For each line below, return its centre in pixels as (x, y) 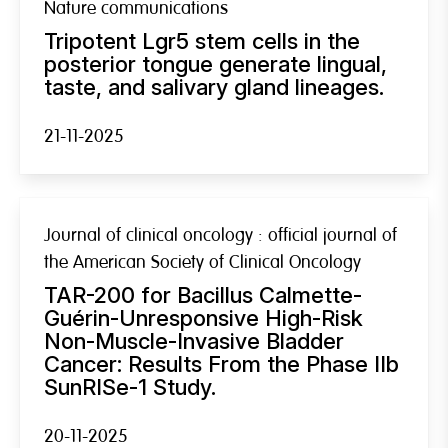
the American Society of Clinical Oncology (202, 262)
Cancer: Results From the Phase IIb (221, 363)
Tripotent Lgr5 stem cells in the (202, 40)
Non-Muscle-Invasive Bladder (194, 340)
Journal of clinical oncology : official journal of (220, 235)
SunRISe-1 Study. (130, 386)
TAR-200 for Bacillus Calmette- (203, 294)
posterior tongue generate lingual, (215, 63)
